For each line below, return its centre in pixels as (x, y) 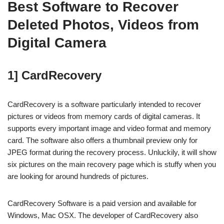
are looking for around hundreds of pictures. (78, 176)
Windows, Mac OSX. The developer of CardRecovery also (103, 215)
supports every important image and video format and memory (109, 128)
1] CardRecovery (54, 75)
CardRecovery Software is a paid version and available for (102, 203)
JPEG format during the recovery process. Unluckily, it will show (112, 152)
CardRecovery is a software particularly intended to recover (104, 104)
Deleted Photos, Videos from (103, 25)
